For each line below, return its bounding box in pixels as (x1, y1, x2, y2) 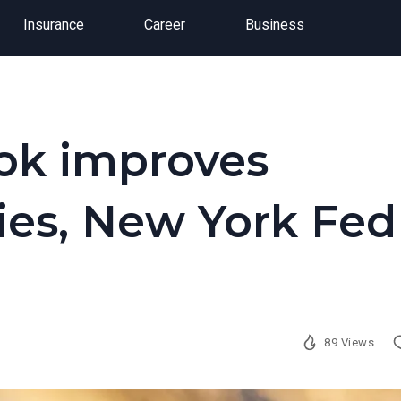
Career (143, 16, 185, 33)
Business (244, 16, 304, 33)
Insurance (22, 16, 84, 33)
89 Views (324, 335, 375, 349)
